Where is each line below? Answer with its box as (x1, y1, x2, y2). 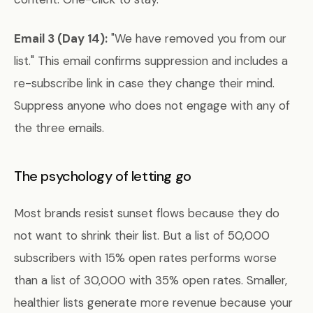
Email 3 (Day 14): (14, 31, 108, 46)
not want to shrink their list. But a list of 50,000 (14, 228, 270, 243)
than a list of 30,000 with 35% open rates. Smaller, (14, 272, 287, 288)
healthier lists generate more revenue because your (14, 295, 293, 310)
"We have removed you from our (108, 31, 286, 46)
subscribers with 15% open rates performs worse (14, 250, 277, 265)
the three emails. (14, 120, 104, 136)
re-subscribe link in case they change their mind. (14, 75, 275, 91)
